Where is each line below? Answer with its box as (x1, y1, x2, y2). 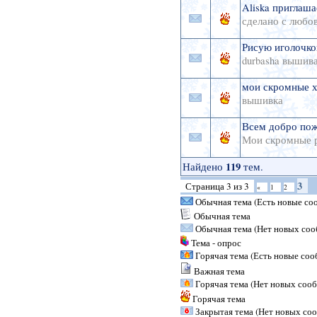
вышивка (241, 93, 283, 108)
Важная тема (193, 265, 245, 278)
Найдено (182, 160, 226, 174)
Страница (185, 180, 226, 193)
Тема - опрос (190, 236, 241, 250)
